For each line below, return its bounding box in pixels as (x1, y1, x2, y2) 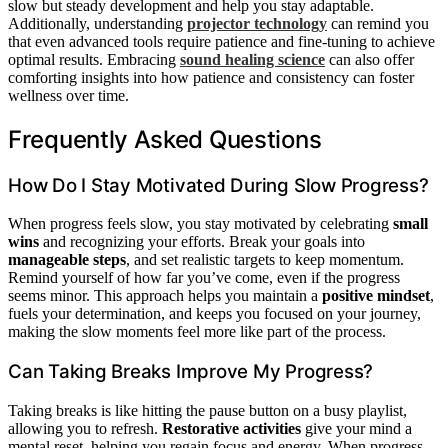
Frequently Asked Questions (8, 124, 322, 154)
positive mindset (322, 287, 430, 305)
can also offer (325, 50, 414, 68)
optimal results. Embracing (8, 50, 180, 68)
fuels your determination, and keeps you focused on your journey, (8, 305, 421, 323)
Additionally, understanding (8, 14, 187, 32)
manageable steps (8, 251, 126, 269)
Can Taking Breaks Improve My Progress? (8, 360, 374, 383)
